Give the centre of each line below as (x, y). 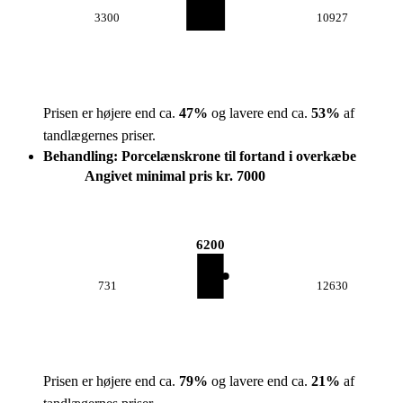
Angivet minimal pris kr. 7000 (175, 176)
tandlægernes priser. (99, 135)
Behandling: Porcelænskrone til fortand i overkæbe (200, 156)
